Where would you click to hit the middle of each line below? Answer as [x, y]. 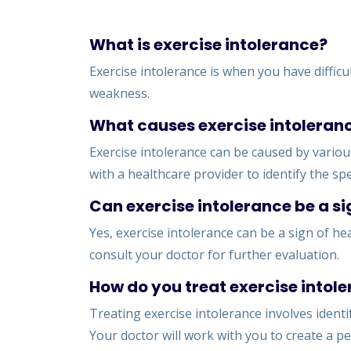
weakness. [119, 93]
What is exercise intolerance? [208, 45]
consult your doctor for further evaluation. [214, 255]
